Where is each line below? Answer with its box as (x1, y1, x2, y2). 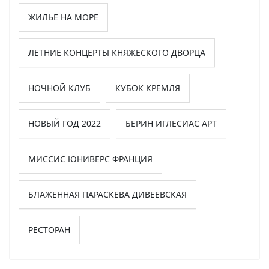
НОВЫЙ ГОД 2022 (28, 117, 101, 129)
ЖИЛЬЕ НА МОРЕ (28, 11, 98, 23)
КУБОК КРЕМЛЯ (115, 82, 180, 94)
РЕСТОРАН (28, 223, 70, 235)
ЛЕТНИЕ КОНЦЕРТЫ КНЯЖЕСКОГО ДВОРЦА (28, 46, 205, 58)
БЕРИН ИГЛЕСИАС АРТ (125, 117, 217, 129)
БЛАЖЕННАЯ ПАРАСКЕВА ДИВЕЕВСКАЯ (28, 188, 187, 200)
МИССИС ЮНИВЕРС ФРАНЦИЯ (28, 153, 153, 165)
